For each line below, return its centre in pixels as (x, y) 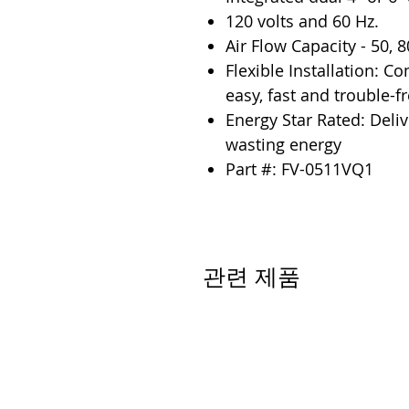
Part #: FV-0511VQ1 (299, 169)
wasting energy (283, 144)
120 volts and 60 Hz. (302, 21)
